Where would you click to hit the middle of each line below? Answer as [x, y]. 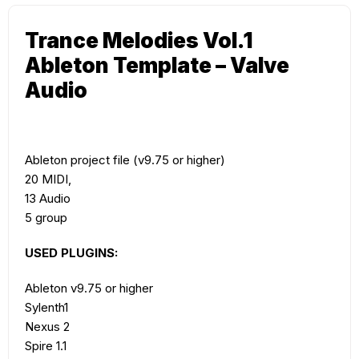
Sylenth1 [46, 308]
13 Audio [48, 199]
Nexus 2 [47, 327]
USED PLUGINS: [71, 253]
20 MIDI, [48, 179]
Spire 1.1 [46, 346]
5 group [46, 218]
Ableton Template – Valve [157, 66]
